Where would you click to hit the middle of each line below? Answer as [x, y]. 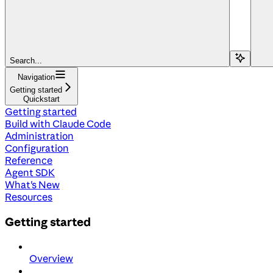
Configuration [37, 148]
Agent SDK [30, 172]
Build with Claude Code [58, 123]
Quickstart [41, 99]
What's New [32, 184]
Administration [39, 136]
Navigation [36, 77]
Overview [51, 259]
